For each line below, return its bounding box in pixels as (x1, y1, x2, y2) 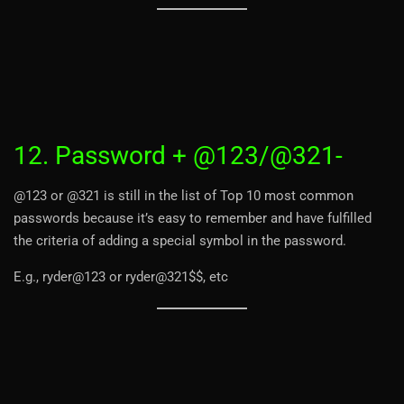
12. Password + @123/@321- (14, 140, 343, 170)
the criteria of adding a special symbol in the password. (14, 232, 346, 249)
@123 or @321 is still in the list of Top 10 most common (14, 187, 353, 204)
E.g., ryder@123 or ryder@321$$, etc (14, 268, 228, 285)
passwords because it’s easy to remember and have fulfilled (14, 209, 372, 226)
